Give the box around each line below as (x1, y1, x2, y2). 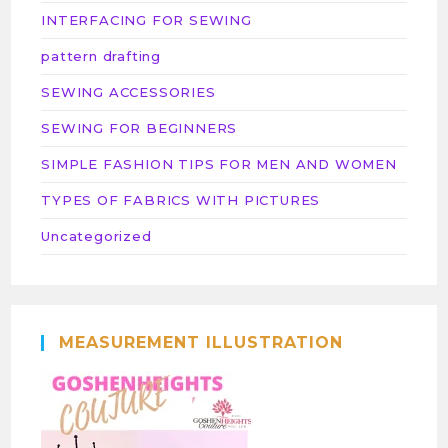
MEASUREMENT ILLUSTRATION (59, 333, 344, 352)
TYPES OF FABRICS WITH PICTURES (41, 192, 321, 208)
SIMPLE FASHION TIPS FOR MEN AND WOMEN (41, 156, 397, 172)
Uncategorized (41, 228, 152, 244)
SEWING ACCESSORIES (41, 84, 216, 100)
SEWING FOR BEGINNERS (41, 120, 238, 136)
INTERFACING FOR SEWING (41, 12, 252, 28)
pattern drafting (41, 48, 162, 64)
